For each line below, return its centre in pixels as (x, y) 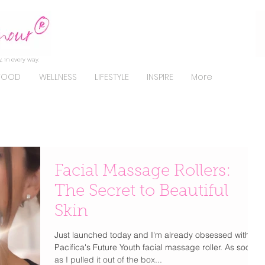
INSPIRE (160, 77)
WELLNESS (58, 77)
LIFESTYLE (112, 77)
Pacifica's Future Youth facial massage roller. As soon (155, 247)
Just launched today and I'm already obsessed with (152, 235)
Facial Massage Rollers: (143, 172)
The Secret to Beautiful (141, 192)
